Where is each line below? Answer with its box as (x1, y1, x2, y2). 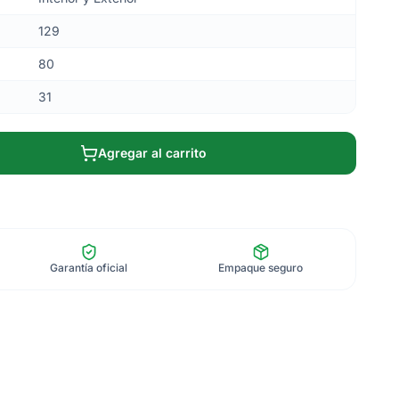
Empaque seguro (218, 261, 304, 274)
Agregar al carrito (98, 145, 207, 160)
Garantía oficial (50, 261, 128, 274)
